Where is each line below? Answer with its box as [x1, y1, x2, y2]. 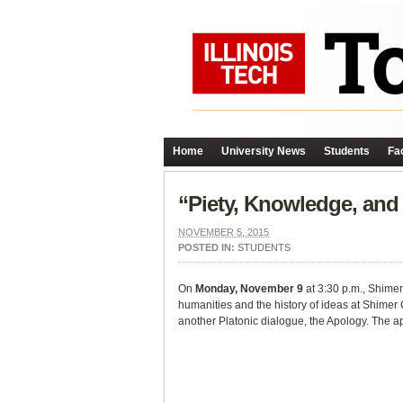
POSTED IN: [178, 242, 237, 253]
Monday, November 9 [195, 282, 303, 295]
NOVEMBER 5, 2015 [178, 227, 269, 237]
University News [221, 145, 306, 157]
